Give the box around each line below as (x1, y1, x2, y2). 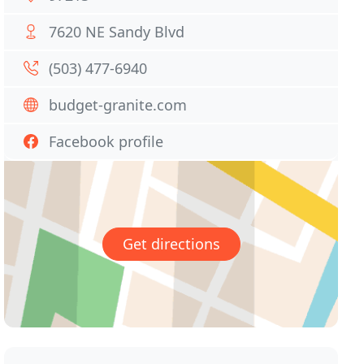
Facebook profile (49, 132, 164, 151)
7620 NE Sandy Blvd (49, 22, 185, 41)
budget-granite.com (49, 95, 188, 115)
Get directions (122, 234, 220, 254)
